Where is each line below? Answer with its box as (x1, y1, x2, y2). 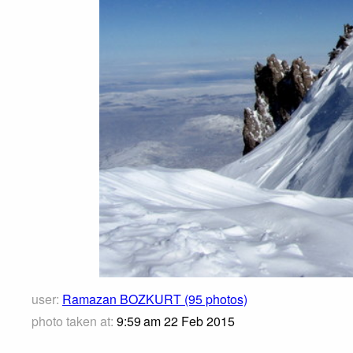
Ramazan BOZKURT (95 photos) (62, 290, 247, 309)
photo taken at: (32, 312, 113, 331)
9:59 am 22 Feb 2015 (113, 312, 235, 331)
